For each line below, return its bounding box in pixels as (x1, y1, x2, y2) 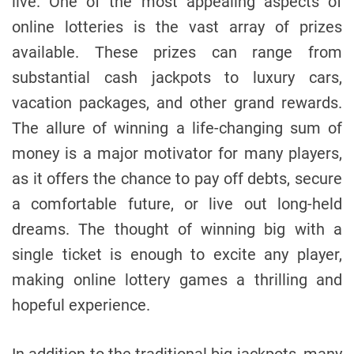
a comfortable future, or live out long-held (12, 194, 342, 213)
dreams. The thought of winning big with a (12, 219, 342, 239)
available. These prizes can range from (12, 42, 342, 62)
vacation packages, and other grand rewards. (12, 92, 342, 112)
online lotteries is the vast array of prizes (12, 17, 342, 36)
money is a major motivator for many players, (12, 143, 342, 163)
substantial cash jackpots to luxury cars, (12, 67, 342, 87)
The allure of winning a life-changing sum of (12, 118, 342, 137)
